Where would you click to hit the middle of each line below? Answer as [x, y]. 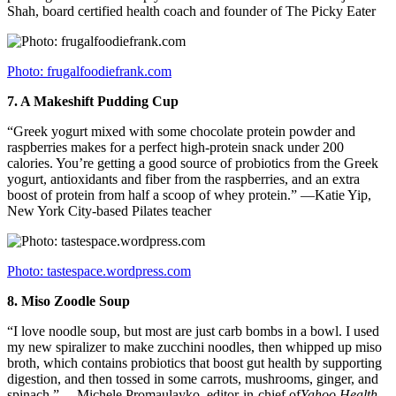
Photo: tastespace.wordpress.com [99, 271]
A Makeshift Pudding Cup [98, 102]
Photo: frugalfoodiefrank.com [89, 72]
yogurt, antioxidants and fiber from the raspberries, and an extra [183, 179]
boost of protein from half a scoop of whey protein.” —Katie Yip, [189, 195]
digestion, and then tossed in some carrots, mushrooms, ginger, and [193, 379]
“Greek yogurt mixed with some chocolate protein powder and [181, 132]
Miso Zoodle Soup [74, 301]
